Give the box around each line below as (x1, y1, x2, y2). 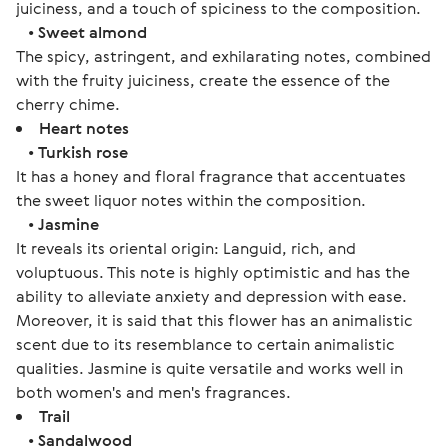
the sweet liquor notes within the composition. (16, 189, 366, 211)
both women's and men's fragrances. (16, 381, 291, 403)
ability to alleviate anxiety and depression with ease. (16, 285, 407, 307)
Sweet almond (38, 21, 147, 43)
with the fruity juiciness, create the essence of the (16, 69, 390, 91)
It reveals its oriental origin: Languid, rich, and (16, 237, 356, 259)
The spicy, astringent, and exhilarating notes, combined (16, 45, 431, 67)
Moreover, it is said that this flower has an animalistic (16, 309, 413, 331)
